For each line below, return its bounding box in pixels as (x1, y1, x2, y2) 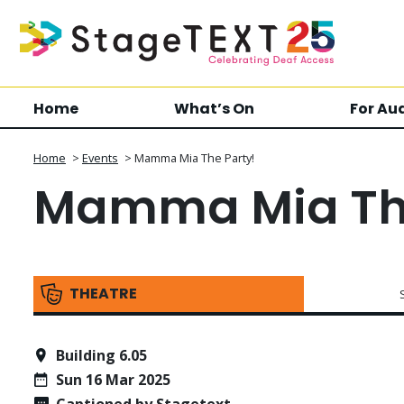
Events (82, 150, 118, 166)
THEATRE (69, 283, 137, 304)
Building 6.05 (56, 344, 147, 365)
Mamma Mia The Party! (134, 150, 254, 166)
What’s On (174, 98, 255, 119)
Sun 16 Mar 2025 (56, 370, 170, 390)
